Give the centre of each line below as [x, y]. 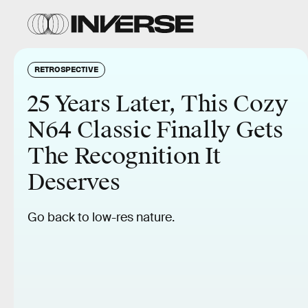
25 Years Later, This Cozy [158, 104]
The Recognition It [124, 156]
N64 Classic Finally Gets [155, 130]
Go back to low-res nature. [101, 217]
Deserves [74, 183]
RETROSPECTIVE [66, 69]
